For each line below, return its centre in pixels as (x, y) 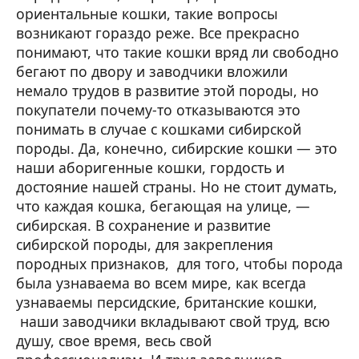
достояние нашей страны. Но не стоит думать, (177, 187)
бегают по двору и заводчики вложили (152, 72)
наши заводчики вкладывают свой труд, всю (173, 322)
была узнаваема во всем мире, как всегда (161, 283)
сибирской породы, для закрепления (145, 245)
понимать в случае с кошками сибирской (159, 129)
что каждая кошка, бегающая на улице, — (163, 206)
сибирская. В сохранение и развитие (143, 226)
